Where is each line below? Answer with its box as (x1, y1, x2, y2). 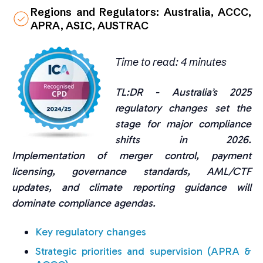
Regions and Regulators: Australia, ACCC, (31, 5, 251, 19)
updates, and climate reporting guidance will (12, 181, 251, 194)
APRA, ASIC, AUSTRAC (31, 19, 149, 33)
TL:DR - (115, 86, 160, 99)
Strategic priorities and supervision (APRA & (35, 245, 251, 258)
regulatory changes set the (115, 102, 251, 115)
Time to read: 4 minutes (115, 55, 227, 69)
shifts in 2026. (115, 133, 251, 147)
